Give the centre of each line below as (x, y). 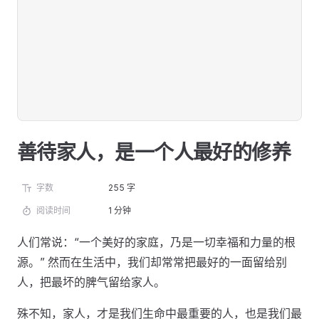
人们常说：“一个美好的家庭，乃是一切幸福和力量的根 (156, 242)
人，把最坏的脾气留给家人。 (91, 282)
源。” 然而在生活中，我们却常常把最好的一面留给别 (152, 262)
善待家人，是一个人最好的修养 (154, 152)
